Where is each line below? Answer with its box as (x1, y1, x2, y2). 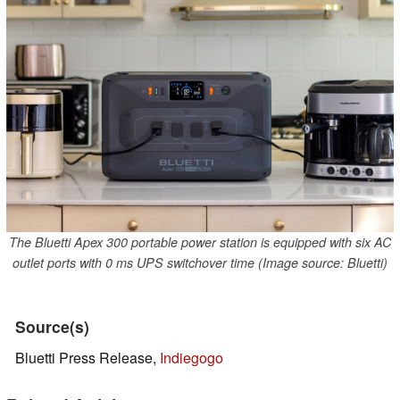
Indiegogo (160, 347, 223, 369)
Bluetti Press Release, (15, 347, 160, 369)
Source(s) (15, 315, 89, 338)
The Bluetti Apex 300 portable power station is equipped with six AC (9, 233, 391, 252)
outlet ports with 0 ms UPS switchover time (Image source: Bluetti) (12, 254, 387, 272)
